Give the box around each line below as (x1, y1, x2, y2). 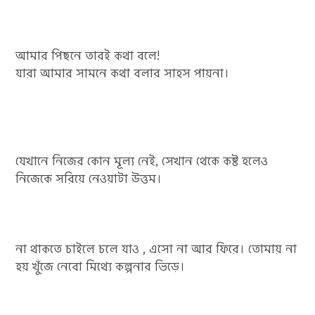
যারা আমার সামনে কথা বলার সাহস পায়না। (15, 65, 230, 82)
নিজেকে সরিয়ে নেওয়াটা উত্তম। (15, 170, 162, 188)
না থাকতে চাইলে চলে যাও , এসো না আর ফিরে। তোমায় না (15, 240, 297, 258)
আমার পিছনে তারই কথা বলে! (15, 47, 160, 65)
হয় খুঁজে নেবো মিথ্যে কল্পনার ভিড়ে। (15, 258, 186, 276)
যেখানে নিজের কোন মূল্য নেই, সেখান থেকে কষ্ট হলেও (15, 153, 269, 170)
